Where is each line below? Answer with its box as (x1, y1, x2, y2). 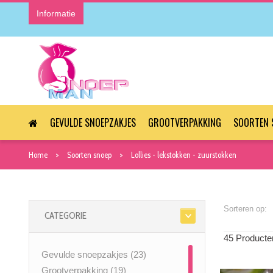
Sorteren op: (224, 204, 267, 214)
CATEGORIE (44, 210, 87, 222)
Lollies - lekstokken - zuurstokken (131, 150, 236, 160)
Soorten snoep (67, 150, 112, 160)
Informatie (37, 9, 76, 18)
